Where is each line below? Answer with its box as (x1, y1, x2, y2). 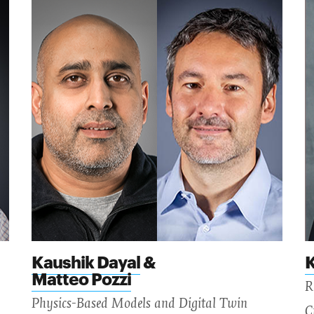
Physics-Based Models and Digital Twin (31, 295, 247, 311)
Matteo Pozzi (31, 265, 131, 289)
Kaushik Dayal (31, 248, 140, 273)
